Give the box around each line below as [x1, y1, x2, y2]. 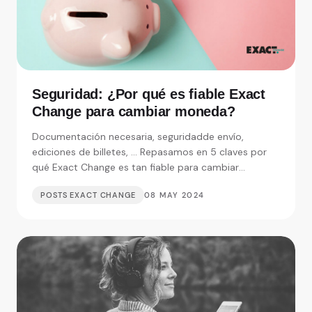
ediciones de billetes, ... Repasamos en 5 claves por [32, 145, 267, 158]
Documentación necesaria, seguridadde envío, [32, 130, 244, 143]
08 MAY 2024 [143, 189, 205, 200]
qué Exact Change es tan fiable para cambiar [32, 160, 239, 173]
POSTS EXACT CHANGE [40, 189, 136, 200]
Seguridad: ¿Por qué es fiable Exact [32, 86, 265, 102]
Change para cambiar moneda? [32, 103, 235, 119]
